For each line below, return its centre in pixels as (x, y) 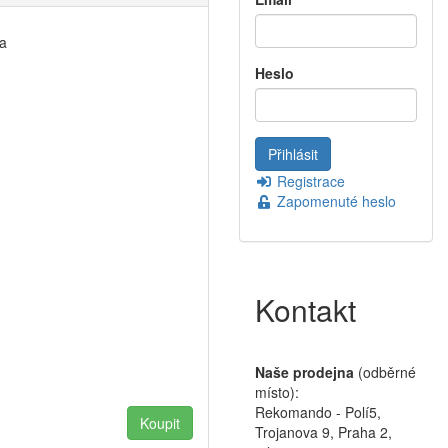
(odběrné (385, 372)
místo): (277, 392)
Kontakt (305, 310)
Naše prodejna (304, 372)
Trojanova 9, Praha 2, (323, 432)
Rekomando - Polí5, (318, 412)
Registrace (308, 181)
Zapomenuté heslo (334, 201)
